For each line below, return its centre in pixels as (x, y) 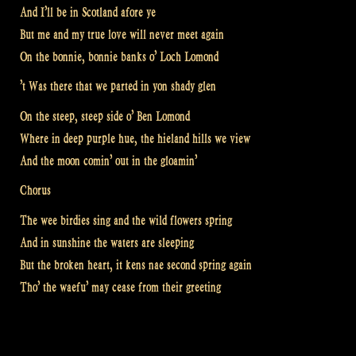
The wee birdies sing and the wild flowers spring (126, 220)
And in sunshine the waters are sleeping (107, 242)
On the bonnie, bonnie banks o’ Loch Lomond (119, 56)
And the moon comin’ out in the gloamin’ (108, 161)
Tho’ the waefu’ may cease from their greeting (120, 287)
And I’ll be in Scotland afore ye (88, 12)
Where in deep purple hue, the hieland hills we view (135, 138)
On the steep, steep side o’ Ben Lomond (105, 116)
